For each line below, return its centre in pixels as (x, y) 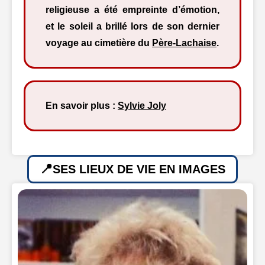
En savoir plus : (82, 106)
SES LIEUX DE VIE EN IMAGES (139, 169)
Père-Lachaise (184, 43)
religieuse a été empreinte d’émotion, (132, 10)
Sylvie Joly (142, 106)
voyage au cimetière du (99, 43)
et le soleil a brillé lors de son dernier (132, 26)
